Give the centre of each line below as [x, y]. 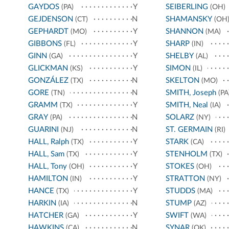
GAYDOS [44, 7]
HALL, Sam [46, 154]
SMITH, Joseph [191, 93]
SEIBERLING [187, 7]
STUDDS [180, 191]
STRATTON [185, 179]
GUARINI [43, 130]
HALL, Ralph [49, 142]
